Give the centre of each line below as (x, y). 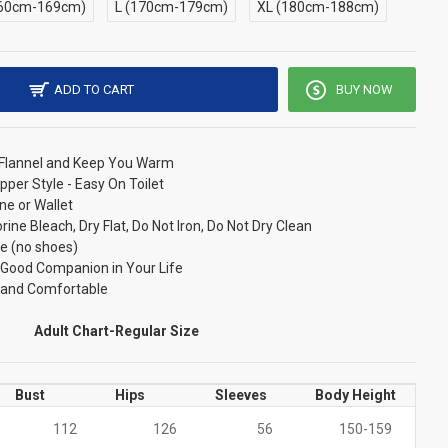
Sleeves (241, 395)
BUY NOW (364, 89)
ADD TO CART (94, 89)
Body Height (355, 395)
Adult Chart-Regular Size (116, 331)
